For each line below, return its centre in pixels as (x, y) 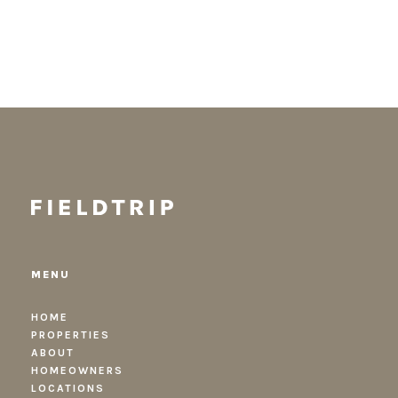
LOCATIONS (68, 389)
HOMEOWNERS (77, 371)
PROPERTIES (71, 335)
